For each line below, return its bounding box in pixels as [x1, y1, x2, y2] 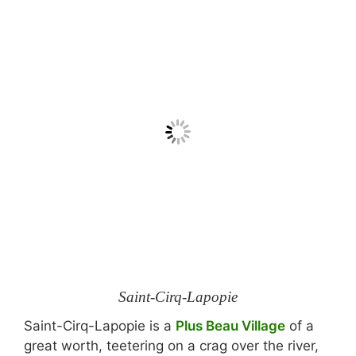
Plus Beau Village [176, 318, 285, 334]
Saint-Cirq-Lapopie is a [24, 318, 176, 334]
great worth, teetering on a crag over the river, [24, 338, 319, 354]
